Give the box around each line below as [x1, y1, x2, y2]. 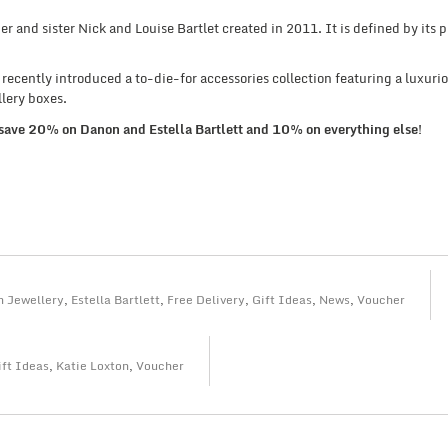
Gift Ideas [251, 289, 312, 309]
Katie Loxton [56, 355, 130, 375]
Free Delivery [166, 289, 245, 309]
